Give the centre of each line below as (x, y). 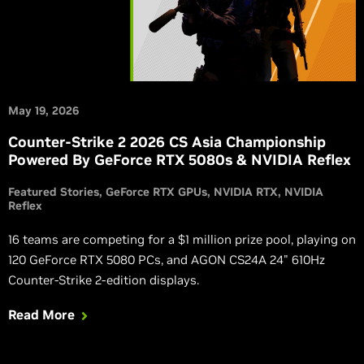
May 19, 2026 (43, 110)
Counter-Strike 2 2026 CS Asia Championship (167, 141)
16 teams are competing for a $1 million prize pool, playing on (182, 239)
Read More (41, 314)
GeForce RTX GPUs (156, 191)
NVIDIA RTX (246, 191)
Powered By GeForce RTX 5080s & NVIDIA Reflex (180, 159)
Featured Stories (54, 191)
